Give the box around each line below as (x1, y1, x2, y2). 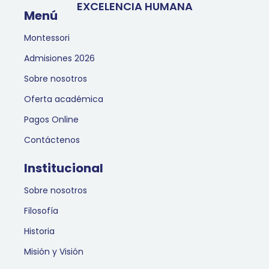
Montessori (24, 32, 70, 44)
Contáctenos (24, 134, 80, 147)
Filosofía (24, 205, 58, 217)
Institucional (24, 160, 103, 177)
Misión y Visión (24, 246, 83, 258)
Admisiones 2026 (24, 52, 95, 65)
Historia (24, 225, 55, 238)
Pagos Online (24, 113, 79, 126)
